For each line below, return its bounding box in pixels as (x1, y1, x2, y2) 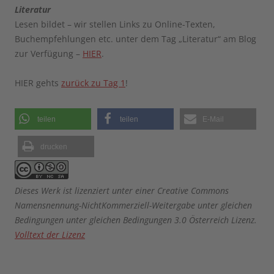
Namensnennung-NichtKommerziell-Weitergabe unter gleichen (15, 199, 252, 212)
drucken (40, 143, 67, 152)
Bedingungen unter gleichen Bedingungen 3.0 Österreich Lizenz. (15, 214, 257, 226)
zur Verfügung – (15, 48, 83, 60)
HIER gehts (15, 77, 61, 89)
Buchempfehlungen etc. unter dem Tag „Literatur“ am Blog (15, 33, 256, 45)
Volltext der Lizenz (15, 229, 85, 241)
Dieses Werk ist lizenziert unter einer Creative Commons (15, 185, 229, 197)
